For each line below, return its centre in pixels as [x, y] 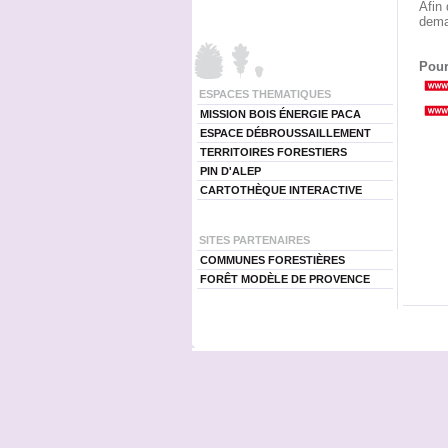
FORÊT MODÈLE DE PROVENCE [284, 279]
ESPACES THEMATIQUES [264, 94]
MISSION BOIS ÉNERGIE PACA [280, 114]
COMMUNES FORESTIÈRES [272, 260]
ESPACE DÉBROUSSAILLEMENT [285, 133]
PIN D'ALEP [230, 171]
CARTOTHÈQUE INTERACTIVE [280, 190]
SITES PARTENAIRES [254, 240]
